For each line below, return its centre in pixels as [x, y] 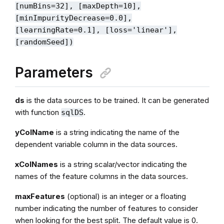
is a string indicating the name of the [116, 132]
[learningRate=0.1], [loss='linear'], [96, 30]
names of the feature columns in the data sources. [101, 176]
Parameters [54, 72]
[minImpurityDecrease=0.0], [73, 18]
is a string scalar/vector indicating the [122, 164]
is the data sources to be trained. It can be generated [116, 100]
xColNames [36, 164]
